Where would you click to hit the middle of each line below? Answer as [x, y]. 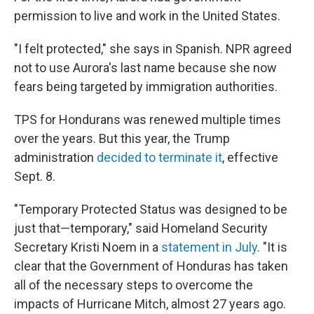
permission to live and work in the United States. [147, 16]
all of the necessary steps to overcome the [134, 285]
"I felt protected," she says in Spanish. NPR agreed [153, 49]
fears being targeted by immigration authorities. [146, 87]
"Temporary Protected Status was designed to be [151, 209]
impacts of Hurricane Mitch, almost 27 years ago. [150, 304]
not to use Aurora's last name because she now [145, 68]
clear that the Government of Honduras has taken [151, 266]
